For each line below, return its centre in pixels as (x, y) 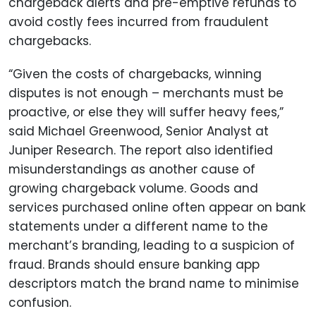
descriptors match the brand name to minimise (154, 284)
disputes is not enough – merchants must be (146, 93)
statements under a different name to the (138, 227)
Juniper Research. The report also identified (141, 151)
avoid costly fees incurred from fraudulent (139, 22)
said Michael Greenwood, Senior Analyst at (139, 132)
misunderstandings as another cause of (132, 170)
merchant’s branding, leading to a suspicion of (152, 246)
